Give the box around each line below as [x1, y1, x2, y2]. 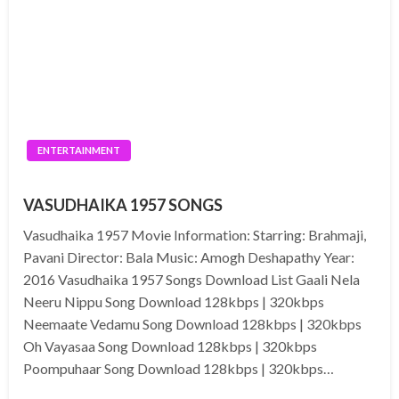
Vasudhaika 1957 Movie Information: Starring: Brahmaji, [23, 226, 366, 244]
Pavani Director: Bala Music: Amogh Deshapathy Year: [23, 248, 354, 266]
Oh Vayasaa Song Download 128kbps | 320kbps [23, 338, 317, 355]
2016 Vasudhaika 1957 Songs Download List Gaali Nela [23, 271, 360, 289]
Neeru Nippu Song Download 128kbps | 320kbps [23, 293, 324, 311]
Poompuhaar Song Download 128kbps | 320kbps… [23, 360, 334, 378]
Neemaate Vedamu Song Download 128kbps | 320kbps [23, 315, 362, 333]
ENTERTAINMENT [37, 144, 120, 157]
